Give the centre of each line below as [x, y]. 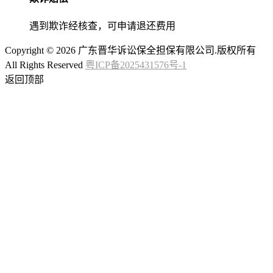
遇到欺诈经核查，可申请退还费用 [102, 26]
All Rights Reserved [45, 65]
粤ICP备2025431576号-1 [136, 65]
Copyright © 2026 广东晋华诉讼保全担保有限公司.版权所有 [130, 51]
